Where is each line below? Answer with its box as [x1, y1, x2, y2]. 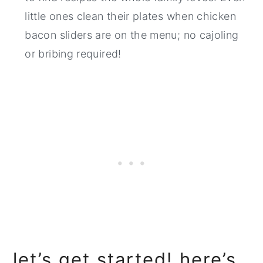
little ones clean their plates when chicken [25, 9, 236, 22]
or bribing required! [25, 47, 122, 60]
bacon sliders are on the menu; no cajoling [25, 28, 239, 41]
